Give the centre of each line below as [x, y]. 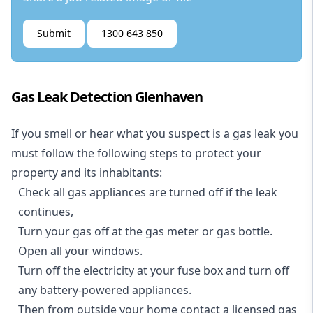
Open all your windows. [80, 251]
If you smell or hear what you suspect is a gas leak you [155, 134]
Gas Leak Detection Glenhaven [107, 97]
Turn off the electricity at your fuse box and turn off [154, 271]
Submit [54, 34]
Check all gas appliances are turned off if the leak [148, 192]
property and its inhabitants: [87, 173]
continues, [46, 212]
